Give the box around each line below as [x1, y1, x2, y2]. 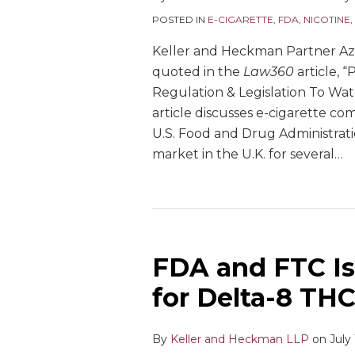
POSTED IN [152, 13, 208, 25]
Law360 [243, 64, 294, 79]
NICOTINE [303, 13, 350, 25]
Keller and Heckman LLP [170, 332, 309, 346]
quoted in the [152, 64, 243, 79]
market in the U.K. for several [152, 147, 334, 162]
